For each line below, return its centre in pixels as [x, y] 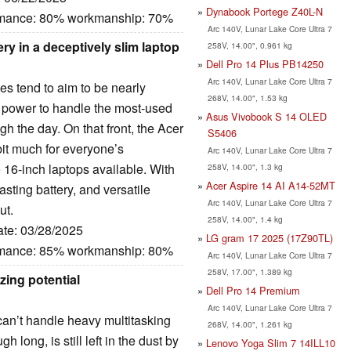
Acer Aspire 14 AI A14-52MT [271, 185]
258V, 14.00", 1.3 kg [245, 166]
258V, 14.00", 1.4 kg [245, 219]
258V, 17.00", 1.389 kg [250, 271]
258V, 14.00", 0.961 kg [250, 45]
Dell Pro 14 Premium [253, 290]
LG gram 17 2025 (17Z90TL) [270, 237]
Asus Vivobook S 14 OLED [266, 116]
